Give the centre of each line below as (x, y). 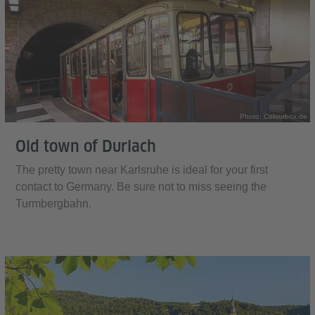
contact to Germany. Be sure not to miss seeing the (141, 187)
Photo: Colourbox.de (274, 117)
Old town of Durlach (86, 147)
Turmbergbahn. (53, 204)
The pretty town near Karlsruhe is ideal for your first (142, 170)
